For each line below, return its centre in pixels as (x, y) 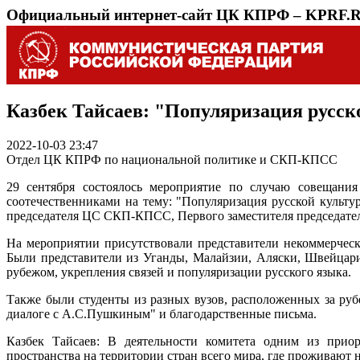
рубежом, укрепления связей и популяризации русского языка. (180, 272)
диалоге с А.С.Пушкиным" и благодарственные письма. (162, 313)
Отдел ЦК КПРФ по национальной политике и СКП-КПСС (172, 159)
